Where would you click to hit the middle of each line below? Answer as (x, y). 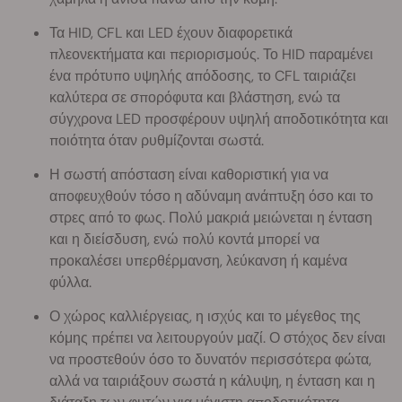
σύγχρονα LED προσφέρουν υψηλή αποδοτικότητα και (219, 118)
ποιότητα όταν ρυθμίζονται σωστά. (157, 140)
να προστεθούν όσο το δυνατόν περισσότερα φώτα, (210, 359)
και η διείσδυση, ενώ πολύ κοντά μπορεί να (184, 239)
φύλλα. (70, 282)
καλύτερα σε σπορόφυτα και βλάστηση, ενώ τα (195, 97)
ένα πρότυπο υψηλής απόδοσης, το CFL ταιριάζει (203, 75)
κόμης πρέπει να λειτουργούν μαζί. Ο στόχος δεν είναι (218, 337)
